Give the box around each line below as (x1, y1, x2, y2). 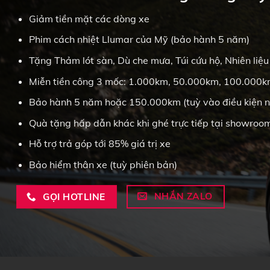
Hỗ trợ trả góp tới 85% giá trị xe (28, 137, 171, 150)
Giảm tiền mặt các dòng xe (28, 12, 149, 25)
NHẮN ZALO (154, 189, 213, 202)
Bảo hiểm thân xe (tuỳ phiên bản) (28, 158, 177, 171)
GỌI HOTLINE (43, 190, 105, 202)
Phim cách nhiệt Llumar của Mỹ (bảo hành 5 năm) (28, 33, 250, 46)
